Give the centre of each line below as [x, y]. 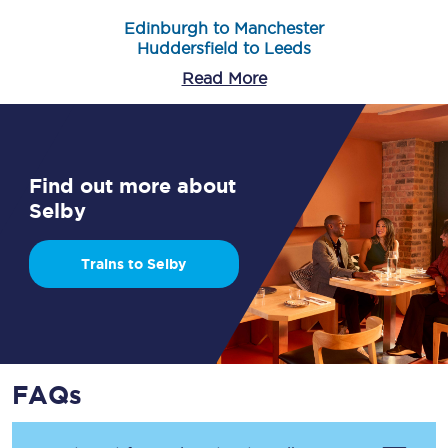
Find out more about [133, 185]
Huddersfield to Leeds [224, 48]
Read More [224, 78]
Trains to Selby [134, 264]
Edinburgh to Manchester [224, 28]
